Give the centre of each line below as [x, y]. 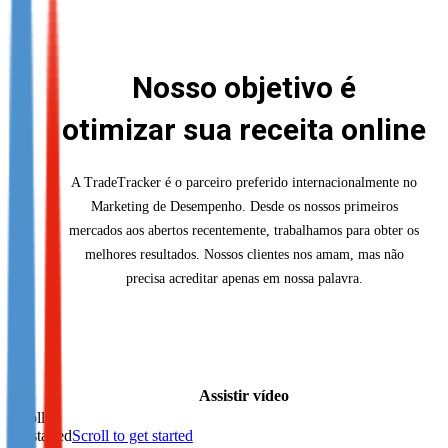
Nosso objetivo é [244, 87]
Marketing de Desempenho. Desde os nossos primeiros [244, 206]
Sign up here [48, 57]
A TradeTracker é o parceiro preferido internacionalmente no [244, 182]
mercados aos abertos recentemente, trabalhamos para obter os [244, 230]
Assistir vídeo [244, 395]
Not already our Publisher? [92, 23]
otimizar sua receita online [244, 129]
